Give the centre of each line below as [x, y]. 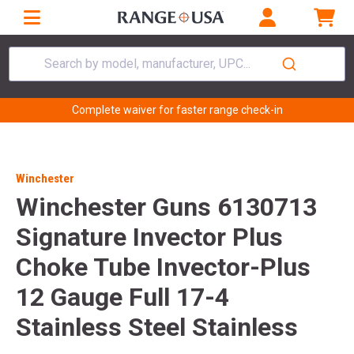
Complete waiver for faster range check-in [177, 110]
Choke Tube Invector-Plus [163, 267]
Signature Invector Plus [149, 237]
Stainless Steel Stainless [157, 328]
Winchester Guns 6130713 [166, 207]
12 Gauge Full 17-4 [122, 298]
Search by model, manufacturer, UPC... [148, 63]
